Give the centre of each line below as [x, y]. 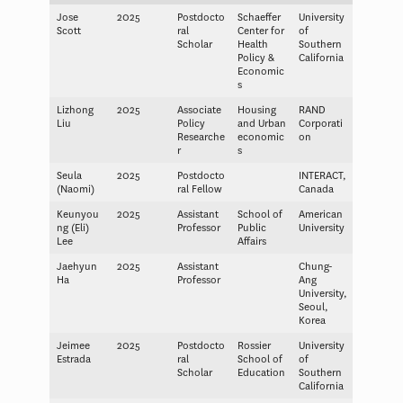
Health [252, 44]
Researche [201, 137]
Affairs [251, 241]
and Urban [261, 123]
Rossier [254, 345]
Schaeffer [259, 17]
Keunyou [77, 214]
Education [261, 372]
